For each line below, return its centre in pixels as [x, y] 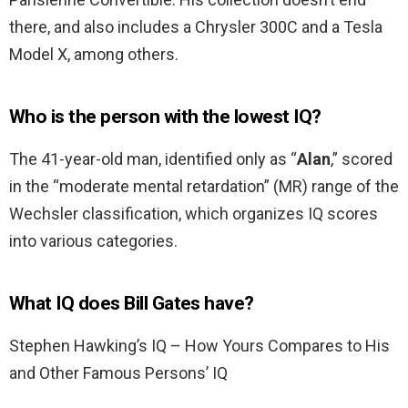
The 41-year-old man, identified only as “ [153, 159]
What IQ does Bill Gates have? [132, 304]
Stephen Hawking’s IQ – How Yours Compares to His [199, 346]
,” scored [362, 159]
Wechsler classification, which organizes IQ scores [194, 214]
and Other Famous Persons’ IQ [118, 373]
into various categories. [93, 241]
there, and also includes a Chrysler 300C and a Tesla [196, 27]
